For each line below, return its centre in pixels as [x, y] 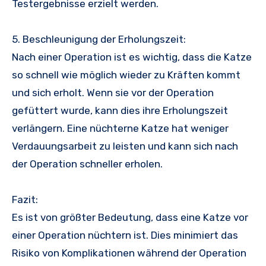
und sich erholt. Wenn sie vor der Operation [113, 92]
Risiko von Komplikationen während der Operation [129, 253]
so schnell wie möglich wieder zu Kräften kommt [126, 75]
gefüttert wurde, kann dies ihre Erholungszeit [120, 110]
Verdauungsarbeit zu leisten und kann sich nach [125, 146]
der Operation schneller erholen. [87, 164]
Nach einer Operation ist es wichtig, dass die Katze [132, 57]
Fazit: [25, 199]
